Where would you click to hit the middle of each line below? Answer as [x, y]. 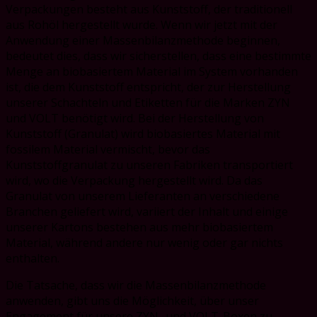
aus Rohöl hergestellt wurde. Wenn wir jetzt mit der [142, 25]
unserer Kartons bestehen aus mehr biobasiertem [139, 227]
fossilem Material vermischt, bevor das [108, 150]
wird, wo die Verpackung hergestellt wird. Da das [134, 181]
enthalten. [33, 259]
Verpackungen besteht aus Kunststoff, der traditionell [149, 10]
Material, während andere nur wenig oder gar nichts [144, 243]
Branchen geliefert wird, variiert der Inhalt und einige [147, 212]
